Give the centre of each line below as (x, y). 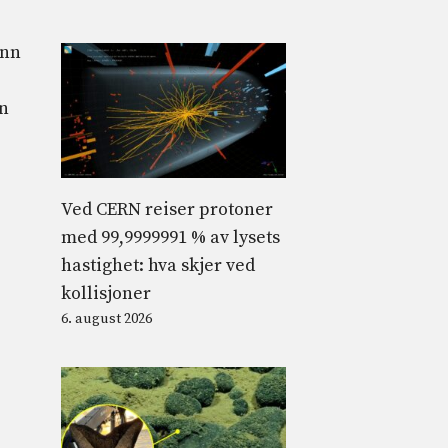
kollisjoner (106, 293)
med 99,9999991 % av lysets (170, 237)
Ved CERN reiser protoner (167, 209)
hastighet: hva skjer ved (158, 265)
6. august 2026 (106, 318)
